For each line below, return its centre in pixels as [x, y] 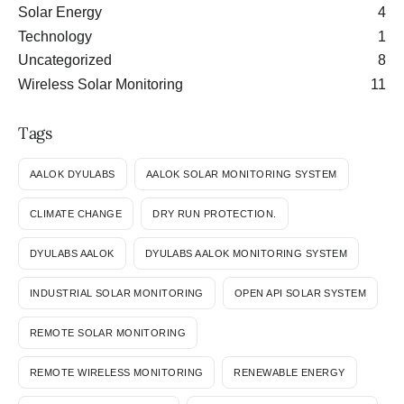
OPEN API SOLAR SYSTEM [300, 293]
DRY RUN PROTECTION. [215, 213]
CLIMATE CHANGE [76, 213]
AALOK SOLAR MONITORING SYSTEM [241, 174]
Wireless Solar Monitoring [101, 85]
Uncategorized [65, 60]
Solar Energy [60, 12]
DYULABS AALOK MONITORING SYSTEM [246, 253]
